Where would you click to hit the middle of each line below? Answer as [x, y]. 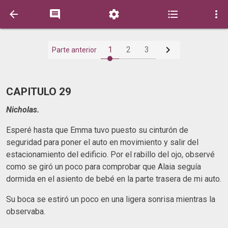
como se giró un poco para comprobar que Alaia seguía [104, 166]
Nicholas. [23, 109]
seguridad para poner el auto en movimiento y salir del [102, 142]
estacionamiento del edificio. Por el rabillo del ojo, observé [110, 154]
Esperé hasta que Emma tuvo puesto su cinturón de [97, 130]
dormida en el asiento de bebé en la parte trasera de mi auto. [114, 179]
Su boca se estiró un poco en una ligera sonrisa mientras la [111, 199]
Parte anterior [74, 50]
